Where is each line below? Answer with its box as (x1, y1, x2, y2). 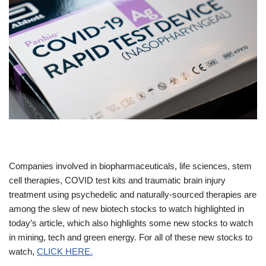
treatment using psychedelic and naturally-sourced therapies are (9, 189, 256, 200)
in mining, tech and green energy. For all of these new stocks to (9, 232, 252, 243)
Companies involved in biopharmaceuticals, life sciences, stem (9, 161, 252, 172)
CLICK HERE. (37, 246, 93, 257)
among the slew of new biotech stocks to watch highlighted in (9, 204, 244, 214)
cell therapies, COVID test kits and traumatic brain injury (9, 175, 226, 186)
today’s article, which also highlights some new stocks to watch (9, 218, 253, 229)
